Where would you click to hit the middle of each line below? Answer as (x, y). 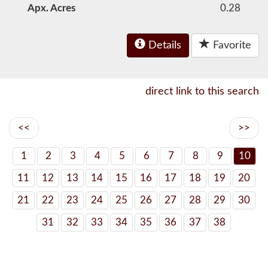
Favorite (231, 45)
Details (163, 45)
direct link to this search (202, 92)
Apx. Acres (52, 8)
